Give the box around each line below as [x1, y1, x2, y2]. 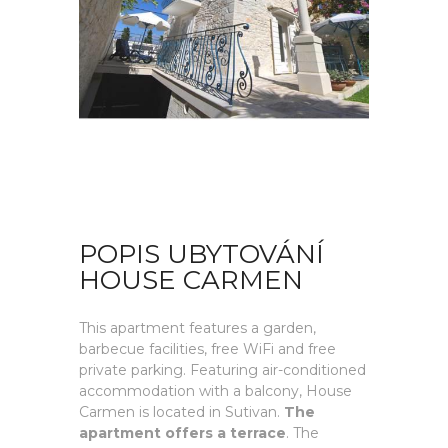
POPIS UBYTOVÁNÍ [79, 238, 324, 270]
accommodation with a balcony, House [79, 382, 352, 400]
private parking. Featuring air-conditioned [79, 361, 366, 379]
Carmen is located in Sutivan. [79, 403, 284, 421]
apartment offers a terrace [79, 424, 286, 442]
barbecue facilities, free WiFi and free [79, 340, 336, 358]
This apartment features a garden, [79, 319, 316, 337]
